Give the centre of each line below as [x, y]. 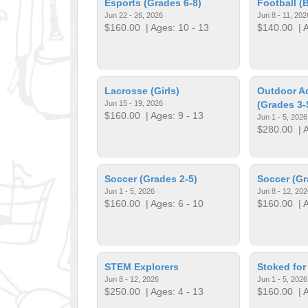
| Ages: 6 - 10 [172, 203]
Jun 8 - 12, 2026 [132, 279]
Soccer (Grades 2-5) [151, 178]
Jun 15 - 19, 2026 [134, 103]
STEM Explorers [142, 266]
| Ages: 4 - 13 [172, 291]
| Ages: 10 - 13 [175, 27]
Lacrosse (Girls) [142, 90]
